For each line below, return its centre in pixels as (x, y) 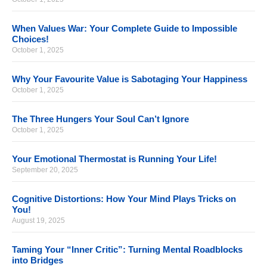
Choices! (30, 39)
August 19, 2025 (38, 221)
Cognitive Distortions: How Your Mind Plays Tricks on (124, 199)
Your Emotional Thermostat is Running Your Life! (114, 159)
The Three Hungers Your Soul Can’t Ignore (100, 119)
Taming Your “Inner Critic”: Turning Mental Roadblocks (127, 250)
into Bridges (38, 260)
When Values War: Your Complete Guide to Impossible (125, 29)
